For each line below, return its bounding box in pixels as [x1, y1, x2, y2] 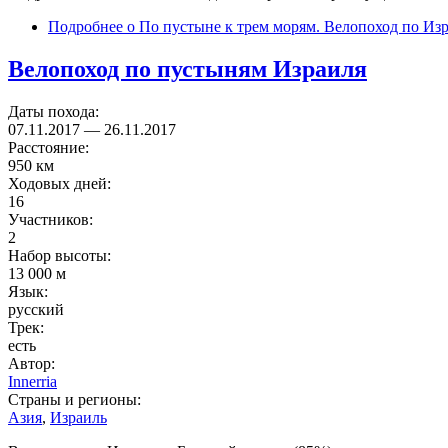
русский [8, 300, 64, 318]
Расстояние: [8, 138, 93, 156]
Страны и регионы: [8, 390, 145, 408]
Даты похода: [8, 102, 103, 120]
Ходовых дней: [8, 174, 115, 192]
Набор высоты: [8, 246, 115, 264]
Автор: [8, 354, 59, 372]
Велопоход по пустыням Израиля [8, 55, 367, 82]
